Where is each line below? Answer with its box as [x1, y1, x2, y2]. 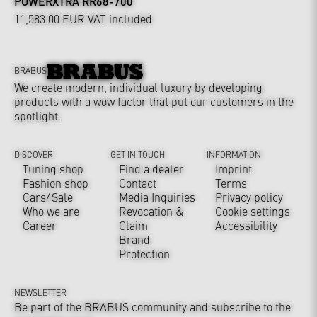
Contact [119, 174, 156, 190]
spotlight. [14, 107, 61, 123]
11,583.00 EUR [14, 11, 85, 27]
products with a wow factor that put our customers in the [14, 93, 294, 109]
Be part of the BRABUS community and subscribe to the [14, 298, 291, 314]
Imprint [215, 160, 252, 176]
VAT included [85, 11, 152, 27]
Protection [119, 245, 170, 261]
